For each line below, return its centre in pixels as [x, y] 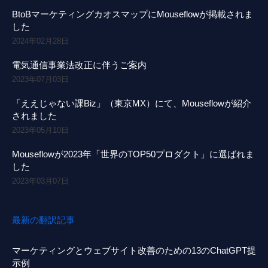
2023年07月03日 [40, 79]
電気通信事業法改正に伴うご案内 [79, 65]
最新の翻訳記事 [43, 220]
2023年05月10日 [40, 130]
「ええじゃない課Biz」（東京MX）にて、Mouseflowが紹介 [132, 103]
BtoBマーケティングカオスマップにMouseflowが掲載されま [133, 14]
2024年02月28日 [40, 41]
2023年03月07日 [40, 181]
